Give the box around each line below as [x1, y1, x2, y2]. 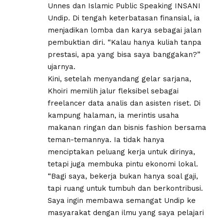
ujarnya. [48, 62, 75, 71]
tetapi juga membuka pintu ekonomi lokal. [48, 159, 198, 168]
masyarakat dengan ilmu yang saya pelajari [48, 208, 204, 217]
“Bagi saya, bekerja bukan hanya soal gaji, [48, 171, 198, 181]
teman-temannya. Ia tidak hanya [48, 135, 164, 144]
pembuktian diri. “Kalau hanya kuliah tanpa [48, 37, 201, 47]
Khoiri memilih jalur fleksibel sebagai [48, 86, 179, 95]
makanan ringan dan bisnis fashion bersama [48, 123, 206, 132]
